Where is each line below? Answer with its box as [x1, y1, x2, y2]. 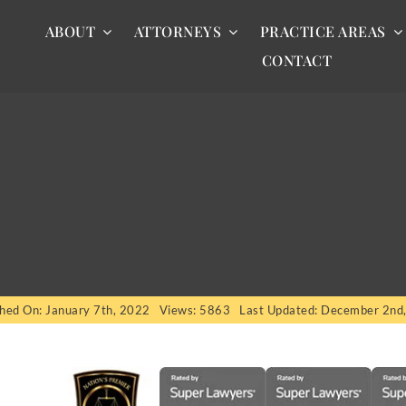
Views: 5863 [159, 303, 230, 318]
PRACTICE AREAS [259, 22, 386, 42]
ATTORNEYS [133, 22, 222, 42]
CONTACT [261, 51, 333, 71]
